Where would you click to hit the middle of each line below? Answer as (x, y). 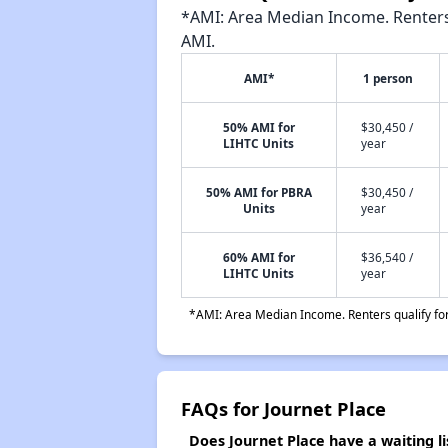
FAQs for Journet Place (283, 408)
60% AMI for (258, 257)
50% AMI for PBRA (258, 192)
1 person (387, 78)
